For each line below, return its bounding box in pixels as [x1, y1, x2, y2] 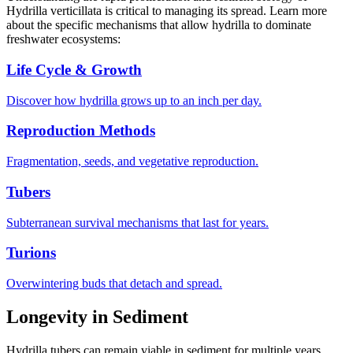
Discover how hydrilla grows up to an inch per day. [6, 93, 262, 107]
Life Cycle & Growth [6, 61, 142, 78]
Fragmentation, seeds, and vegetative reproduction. [6, 154, 258, 169]
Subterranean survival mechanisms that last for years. [6, 215, 269, 229]
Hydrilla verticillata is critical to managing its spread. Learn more [6, 4, 327, 18]
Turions [6, 244, 56, 262]
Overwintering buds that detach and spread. [6, 277, 222, 290]
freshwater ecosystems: [6, 32, 121, 46]
